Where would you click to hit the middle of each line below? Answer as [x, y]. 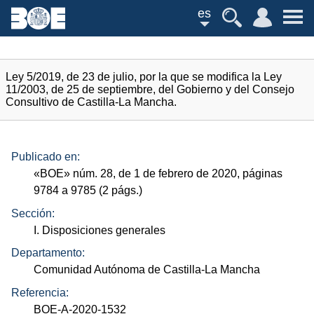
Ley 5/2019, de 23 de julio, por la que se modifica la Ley [144, 77]
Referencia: [40, 292]
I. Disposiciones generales [100, 230]
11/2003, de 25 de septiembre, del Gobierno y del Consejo [150, 89]
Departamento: [48, 253]
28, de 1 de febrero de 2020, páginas [190, 174]
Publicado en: [46, 157]
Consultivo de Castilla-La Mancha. [91, 102]
